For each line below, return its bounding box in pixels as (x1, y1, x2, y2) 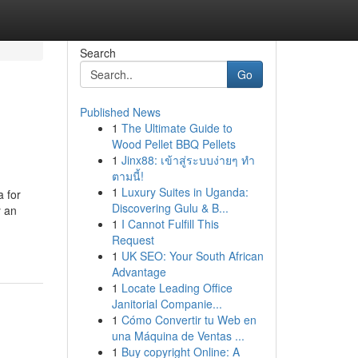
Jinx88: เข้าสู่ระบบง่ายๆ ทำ (121, 152, 255, 168)
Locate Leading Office (121, 280, 233, 296)
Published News (79, 104, 161, 120)
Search (79, 45, 116, 61)
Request (111, 232, 154, 248)
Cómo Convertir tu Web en (121, 312, 257, 328)
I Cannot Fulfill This (121, 216, 219, 232)
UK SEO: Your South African (121, 248, 264, 264)
